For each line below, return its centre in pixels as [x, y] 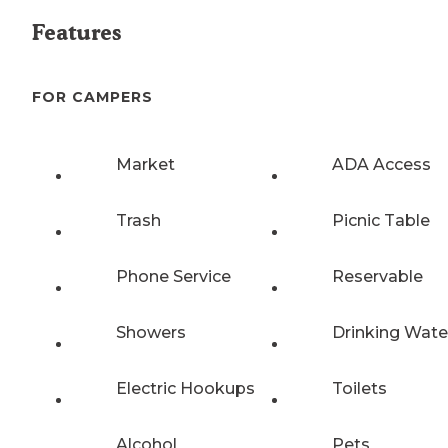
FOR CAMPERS [92, 97]
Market [145, 164]
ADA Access [381, 164]
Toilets [359, 388]
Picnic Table [381, 220]
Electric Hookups [185, 388]
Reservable [377, 276]
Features [76, 33]
